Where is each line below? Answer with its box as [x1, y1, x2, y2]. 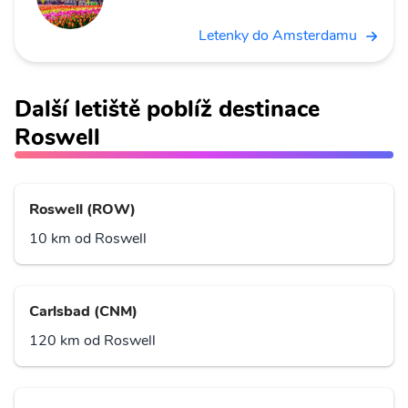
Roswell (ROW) [29, 199, 136, 220]
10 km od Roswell [29, 229, 147, 250]
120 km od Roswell [29, 331, 156, 352]
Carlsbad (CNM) [29, 301, 138, 322]
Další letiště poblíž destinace [15, 93, 320, 126]
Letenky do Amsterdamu [199, 25, 357, 46]
